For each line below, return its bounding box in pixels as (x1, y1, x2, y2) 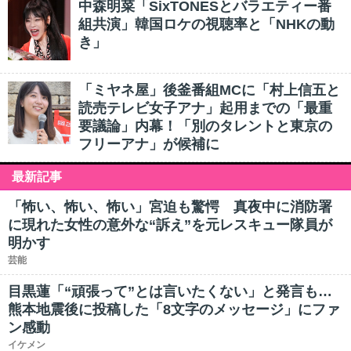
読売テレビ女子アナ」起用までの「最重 (78, 100, 332, 116)
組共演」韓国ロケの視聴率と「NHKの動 (78, 16, 335, 32)
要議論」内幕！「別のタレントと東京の (78, 118, 332, 134)
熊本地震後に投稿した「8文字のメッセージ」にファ (8, 302, 340, 317)
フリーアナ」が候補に (78, 136, 219, 152)
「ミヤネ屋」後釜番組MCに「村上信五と (78, 82, 340, 98)
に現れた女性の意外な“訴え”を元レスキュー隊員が (8, 217, 332, 233)
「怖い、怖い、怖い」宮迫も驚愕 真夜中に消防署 (8, 199, 332, 215)
